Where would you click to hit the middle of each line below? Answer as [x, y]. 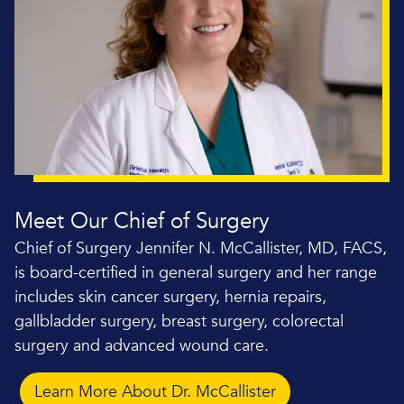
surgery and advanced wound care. [142, 345]
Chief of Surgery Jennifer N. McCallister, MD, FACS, [201, 248]
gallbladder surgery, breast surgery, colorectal [179, 321]
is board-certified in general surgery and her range [196, 272]
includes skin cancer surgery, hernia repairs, [170, 297]
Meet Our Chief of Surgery [142, 221]
